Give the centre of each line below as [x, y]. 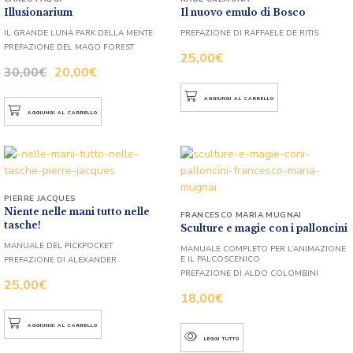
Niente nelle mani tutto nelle [77, 211]
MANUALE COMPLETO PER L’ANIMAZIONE [263, 249]
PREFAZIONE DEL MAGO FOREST [69, 47]
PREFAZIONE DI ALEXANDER [60, 260]
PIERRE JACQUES [40, 198]
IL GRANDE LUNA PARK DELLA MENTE [78, 33]
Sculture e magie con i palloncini [264, 228]
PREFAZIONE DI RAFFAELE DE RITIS [249, 33]
